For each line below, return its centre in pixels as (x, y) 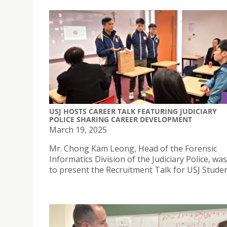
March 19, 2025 (78, 130)
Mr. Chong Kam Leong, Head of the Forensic (133, 149)
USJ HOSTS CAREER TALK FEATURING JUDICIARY (133, 111)
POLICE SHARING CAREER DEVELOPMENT (121, 120)
